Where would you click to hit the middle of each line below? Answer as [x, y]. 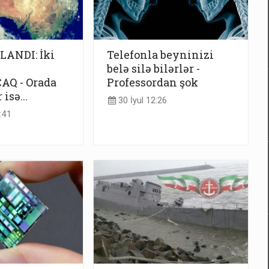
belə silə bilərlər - [153, 68]
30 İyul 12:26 [141, 100]
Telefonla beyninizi [160, 54]
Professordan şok [153, 82]
